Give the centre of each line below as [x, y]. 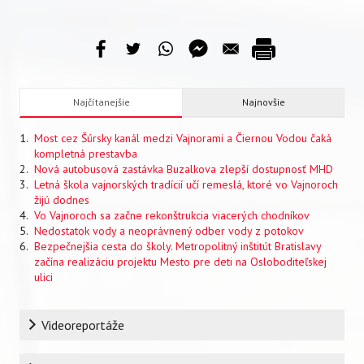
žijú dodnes [62, 199]
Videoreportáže [83, 325]
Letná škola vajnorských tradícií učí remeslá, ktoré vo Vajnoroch [186, 184]
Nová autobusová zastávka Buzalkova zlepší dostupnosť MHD [184, 169]
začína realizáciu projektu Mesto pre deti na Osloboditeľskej [180, 261]
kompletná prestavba [86, 153]
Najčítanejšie [101, 102]
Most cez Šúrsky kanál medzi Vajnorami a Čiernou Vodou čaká [183, 138]
